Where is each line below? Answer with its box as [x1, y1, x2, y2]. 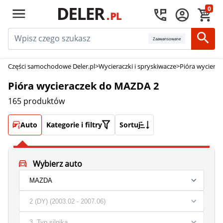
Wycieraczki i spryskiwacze [99, 62, 176, 71]
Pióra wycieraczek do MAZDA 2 [8, 79, 159, 93]
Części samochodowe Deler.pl [8, 62, 95, 71]
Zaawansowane [153, 36, 181, 41]
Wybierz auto [32, 158, 82, 169]
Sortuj [119, 120, 140, 129]
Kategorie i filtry [46, 120, 102, 129]
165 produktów [8, 96, 65, 107]
